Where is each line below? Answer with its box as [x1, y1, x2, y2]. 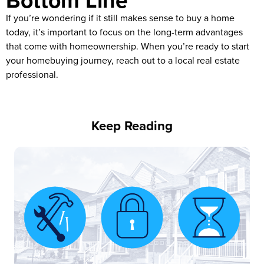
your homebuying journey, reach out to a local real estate [6, 54, 240, 67]
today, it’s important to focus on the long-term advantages [6, 25, 243, 39]
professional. [6, 68, 58, 81]
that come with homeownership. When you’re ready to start [6, 39, 249, 53]
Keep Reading [91, 116, 173, 136]
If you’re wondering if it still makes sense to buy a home [6, 11, 235, 25]
